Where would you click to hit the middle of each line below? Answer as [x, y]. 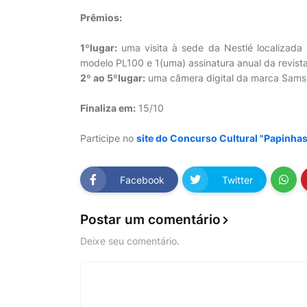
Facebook [142, 180]
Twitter [237, 180]
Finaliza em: [108, 108]
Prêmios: [101, 17]
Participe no [108, 138]
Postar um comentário [150, 220]
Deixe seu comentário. [130, 241]
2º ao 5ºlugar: [113, 78]
